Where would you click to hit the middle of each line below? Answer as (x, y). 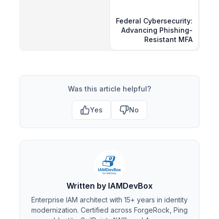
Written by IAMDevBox (109, 186)
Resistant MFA (168, 39)
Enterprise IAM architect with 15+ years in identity (109, 199)
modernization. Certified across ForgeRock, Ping (109, 210)
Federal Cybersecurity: (154, 21)
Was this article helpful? (109, 88)
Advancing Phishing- (157, 30)
